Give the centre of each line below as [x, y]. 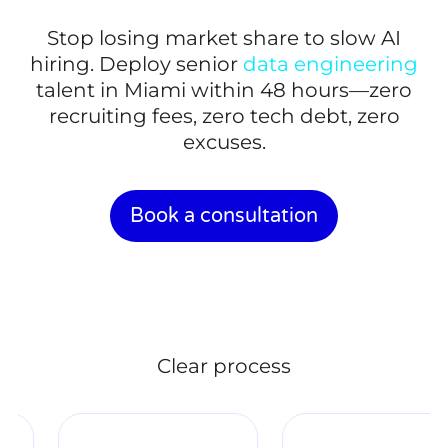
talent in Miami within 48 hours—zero [224, 90]
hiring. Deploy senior [136, 64]
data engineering [330, 64]
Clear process [224, 365]
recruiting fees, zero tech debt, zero [224, 116]
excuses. [224, 142]
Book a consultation [224, 215]
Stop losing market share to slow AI [224, 38]
